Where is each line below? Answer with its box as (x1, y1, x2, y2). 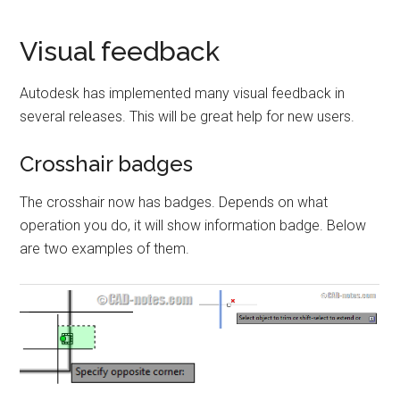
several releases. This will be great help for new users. (20, 107, 355, 125)
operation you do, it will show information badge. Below (20, 216, 367, 234)
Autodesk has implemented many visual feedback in (20, 84, 346, 102)
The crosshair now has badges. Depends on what (20, 193, 329, 211)
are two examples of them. (20, 239, 190, 257)
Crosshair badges (20, 150, 194, 177)
